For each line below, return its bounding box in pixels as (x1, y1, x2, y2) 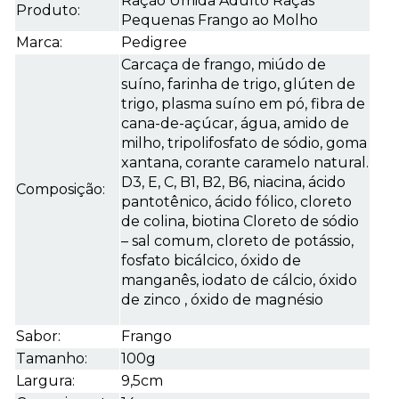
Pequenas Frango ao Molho (121, 12, 318, 29)
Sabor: (16, 328, 61, 346)
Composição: (16, 181, 105, 199)
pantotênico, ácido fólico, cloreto (121, 193, 352, 211)
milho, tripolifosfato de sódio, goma (121, 134, 367, 152)
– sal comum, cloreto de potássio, (121, 232, 354, 250)
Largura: (16, 372, 75, 390)
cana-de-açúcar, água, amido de (121, 115, 349, 133)
